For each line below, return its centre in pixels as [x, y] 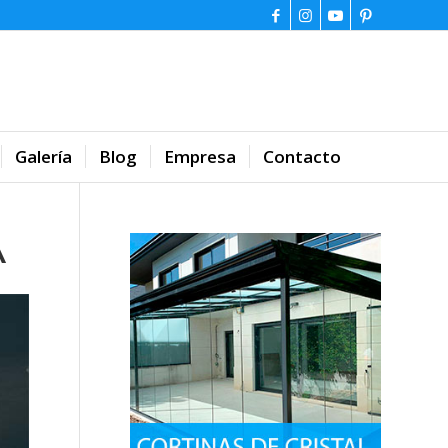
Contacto [302, 156]
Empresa [200, 156]
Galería [43, 156]
